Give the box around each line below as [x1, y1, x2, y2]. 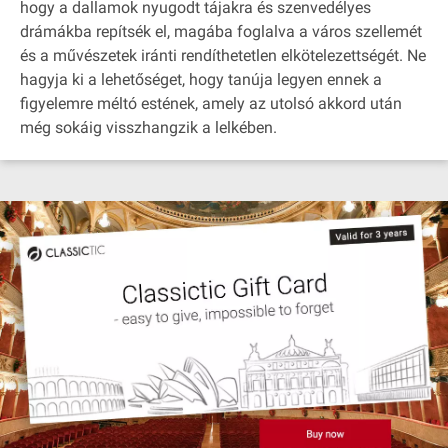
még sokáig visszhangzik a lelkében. [20, 118, 277, 137]
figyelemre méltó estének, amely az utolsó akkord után [20, 94, 402, 113]
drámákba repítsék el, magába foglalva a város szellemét [20, 22, 422, 41]
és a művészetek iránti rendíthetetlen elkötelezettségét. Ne [20, 46, 426, 65]
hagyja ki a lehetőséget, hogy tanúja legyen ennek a [20, 70, 382, 89]
